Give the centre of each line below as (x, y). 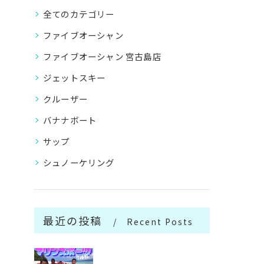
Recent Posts (160, 222)
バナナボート (70, 120)
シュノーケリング (79, 162)
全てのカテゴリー (79, 14)
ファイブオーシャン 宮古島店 (102, 56)
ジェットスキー (75, 77)
